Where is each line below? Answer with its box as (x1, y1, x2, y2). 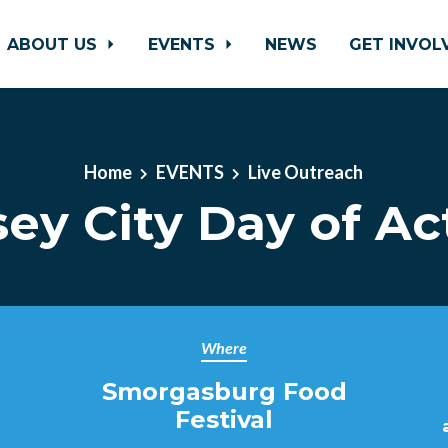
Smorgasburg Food (101, 377, 347, 406)
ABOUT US (6, 34, 102, 54)
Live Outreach (248, 161, 364, 183)
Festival (175, 405, 273, 434)
